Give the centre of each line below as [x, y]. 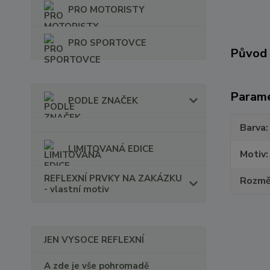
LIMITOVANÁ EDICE [111, 149]
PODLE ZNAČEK [103, 101]
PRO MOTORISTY [106, 10]
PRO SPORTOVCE [107, 43]
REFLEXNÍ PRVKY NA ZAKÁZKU [113, 178]
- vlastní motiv [77, 189]
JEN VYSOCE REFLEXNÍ [94, 240]
